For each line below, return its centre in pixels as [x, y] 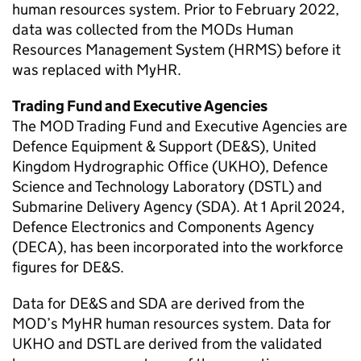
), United [288, 146]
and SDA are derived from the [206, 303]
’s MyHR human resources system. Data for [189, 324]
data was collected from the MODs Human [153, 29]
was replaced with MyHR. [97, 70]
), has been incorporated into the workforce [200, 247]
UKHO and [49, 344]
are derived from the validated [221, 344]
